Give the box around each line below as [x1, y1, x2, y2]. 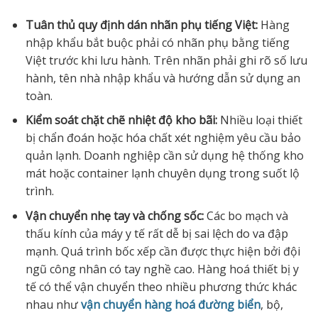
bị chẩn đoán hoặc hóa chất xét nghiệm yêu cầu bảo [25, 130, 301, 146]
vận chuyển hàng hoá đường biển [80, 296, 261, 312]
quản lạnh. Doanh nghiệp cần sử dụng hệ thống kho [25, 148, 304, 164]
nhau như [25, 296, 81, 312]
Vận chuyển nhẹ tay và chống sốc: [25, 207, 204, 224]
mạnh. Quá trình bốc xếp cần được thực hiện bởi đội [25, 243, 300, 259]
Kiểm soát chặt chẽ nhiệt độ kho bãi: [25, 112, 217, 128]
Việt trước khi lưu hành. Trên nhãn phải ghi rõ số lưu [25, 52, 307, 68]
